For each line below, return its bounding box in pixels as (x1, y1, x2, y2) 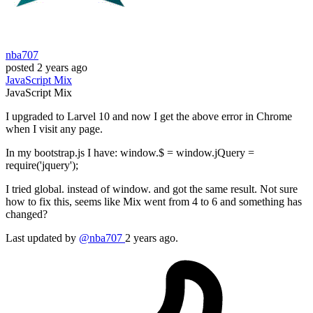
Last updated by (6, 232, 79, 245)
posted (6, 61, 34, 74)
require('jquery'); (6, 159, 78, 172)
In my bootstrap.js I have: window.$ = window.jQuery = (6, 147, 254, 159)
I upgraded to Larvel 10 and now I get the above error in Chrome (6, 110, 292, 123)
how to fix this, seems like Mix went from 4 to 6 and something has (6, 196, 302, 208)
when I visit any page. (6, 123, 103, 136)
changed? (6, 208, 48, 221)
